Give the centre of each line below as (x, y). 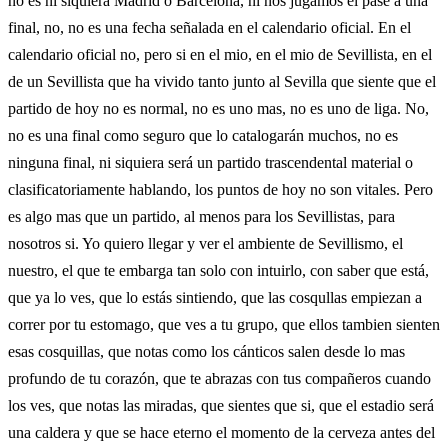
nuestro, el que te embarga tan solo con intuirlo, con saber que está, (218, 270)
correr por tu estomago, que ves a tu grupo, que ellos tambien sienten (224, 324)
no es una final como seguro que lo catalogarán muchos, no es (203, 135)
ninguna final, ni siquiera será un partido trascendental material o (210, 162)
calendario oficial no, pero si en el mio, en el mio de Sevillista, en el (220, 54)
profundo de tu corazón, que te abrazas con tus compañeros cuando (219, 378)
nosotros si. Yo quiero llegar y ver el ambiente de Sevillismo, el (205, 243)
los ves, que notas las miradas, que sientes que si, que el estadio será (221, 405)
